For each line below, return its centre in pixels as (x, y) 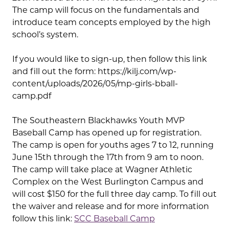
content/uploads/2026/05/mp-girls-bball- (95, 84)
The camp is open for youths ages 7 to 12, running (113, 145)
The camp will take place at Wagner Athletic (102, 170)
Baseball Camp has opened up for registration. (107, 133)
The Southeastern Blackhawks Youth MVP (98, 121)
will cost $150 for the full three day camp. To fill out (114, 194)
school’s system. (45, 35)
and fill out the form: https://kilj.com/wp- (94, 72)
